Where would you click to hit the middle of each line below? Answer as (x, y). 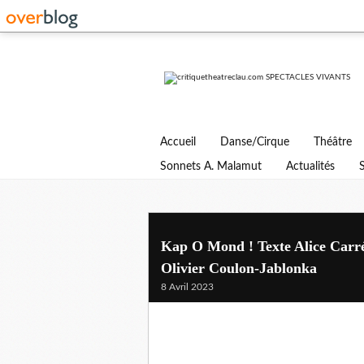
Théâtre (333, 142)
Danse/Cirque (255, 142)
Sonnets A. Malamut (211, 167)
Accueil (178, 142)
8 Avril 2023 (187, 287)
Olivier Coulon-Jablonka (239, 268)
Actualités (310, 167)
